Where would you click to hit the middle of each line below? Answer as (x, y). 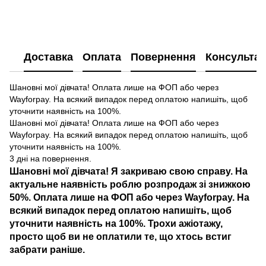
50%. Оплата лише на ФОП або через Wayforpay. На (129, 197)
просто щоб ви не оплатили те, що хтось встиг (121, 236)
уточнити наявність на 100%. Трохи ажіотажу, (116, 223)
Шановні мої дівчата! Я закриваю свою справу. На (129, 171)
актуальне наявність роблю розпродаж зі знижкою (130, 184)
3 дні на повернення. (50, 158)
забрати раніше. (47, 249)
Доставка (48, 57)
